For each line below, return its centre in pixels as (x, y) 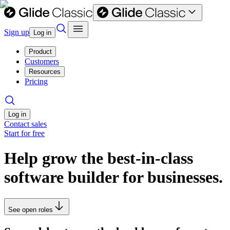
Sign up (17, 32)
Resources (45, 72)
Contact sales (25, 124)
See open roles (31, 209)
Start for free (24, 133)
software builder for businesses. (113, 177)
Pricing (36, 81)
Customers (42, 61)
